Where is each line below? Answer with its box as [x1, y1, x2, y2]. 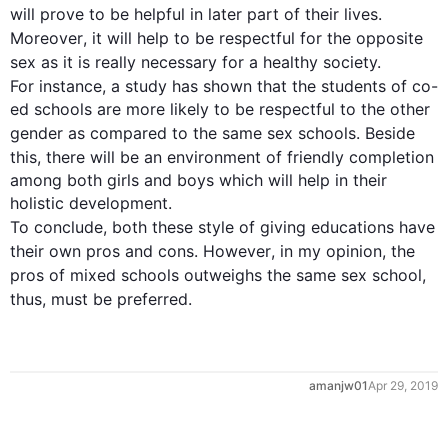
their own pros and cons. [10, 241, 203, 261]
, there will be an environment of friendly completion [37, 147, 434, 167]
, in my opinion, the [271, 241, 415, 261]
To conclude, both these [10, 217, 198, 237]
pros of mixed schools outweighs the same [10, 265, 341, 285]
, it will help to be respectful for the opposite [83, 28, 428, 48]
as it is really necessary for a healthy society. [36, 52, 386, 72]
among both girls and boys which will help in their [10, 170, 387, 190]
